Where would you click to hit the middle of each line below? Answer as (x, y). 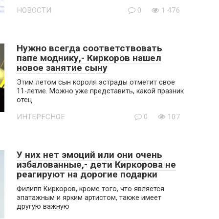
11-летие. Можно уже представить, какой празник (100, 91)
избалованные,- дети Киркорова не (96, 164)
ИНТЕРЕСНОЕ (41, 117)
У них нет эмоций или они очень (89, 155)
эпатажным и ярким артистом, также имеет (89, 198)
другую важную (43, 207)
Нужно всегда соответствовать (89, 48)
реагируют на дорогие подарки (87, 174)
